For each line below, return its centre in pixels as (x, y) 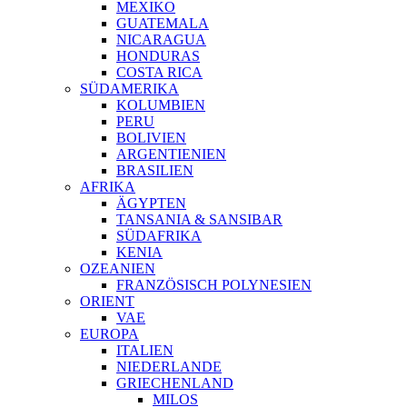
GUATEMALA (163, 23)
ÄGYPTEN (151, 203)
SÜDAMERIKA (129, 89)
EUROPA (109, 334)
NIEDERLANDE (169, 367)
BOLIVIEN (151, 138)
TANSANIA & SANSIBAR (199, 219)
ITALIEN (145, 350)
